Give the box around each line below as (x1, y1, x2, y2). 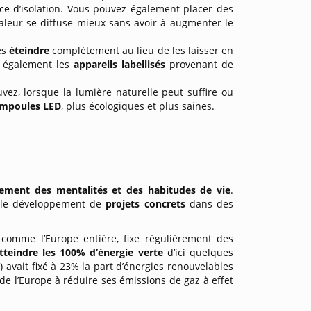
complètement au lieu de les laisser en (49, 44, 234, 57)
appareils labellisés (73, 58, 169, 71)
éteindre (8, 44, 49, 57)
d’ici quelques (167, 246, 234, 259)
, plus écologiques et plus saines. (61, 99, 215, 112)
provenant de (169, 58, 234, 71)
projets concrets (106, 197, 190, 210)
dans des (189, 197, 234, 210)
